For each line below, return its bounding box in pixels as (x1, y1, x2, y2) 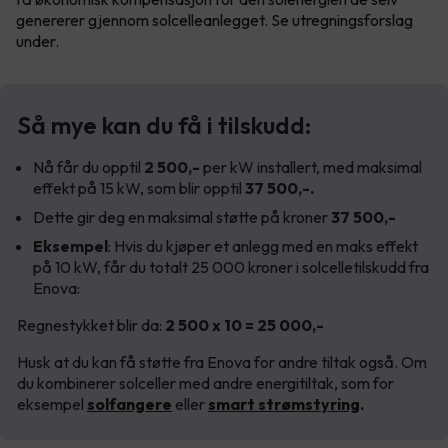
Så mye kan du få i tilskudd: (17, 109, 311, 140)
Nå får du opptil (33, 156, 144, 177)
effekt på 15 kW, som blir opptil (33, 177, 245, 198)
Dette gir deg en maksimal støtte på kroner (33, 206, 331, 227)
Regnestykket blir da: (17, 314, 165, 335)
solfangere (87, 393, 172, 414)
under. (16, 30, 65, 51)
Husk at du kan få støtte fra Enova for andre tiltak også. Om (17, 351, 427, 372)
